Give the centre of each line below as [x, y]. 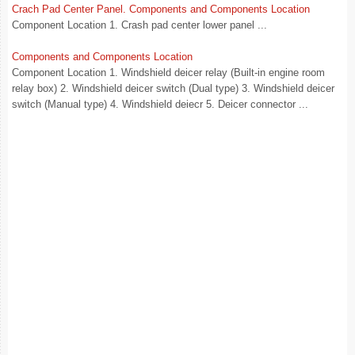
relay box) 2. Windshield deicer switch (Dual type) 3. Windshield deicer [173, 88]
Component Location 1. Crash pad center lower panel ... [139, 25]
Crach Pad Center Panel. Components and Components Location [161, 9]
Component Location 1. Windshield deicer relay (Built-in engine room [168, 73]
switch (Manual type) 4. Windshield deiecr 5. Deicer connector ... [160, 104]
